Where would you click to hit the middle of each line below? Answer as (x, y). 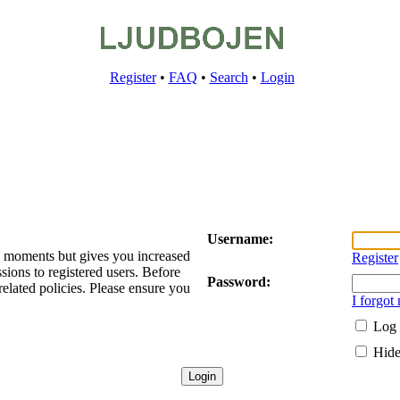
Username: (240, 239)
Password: (239, 282)
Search (229, 77)
